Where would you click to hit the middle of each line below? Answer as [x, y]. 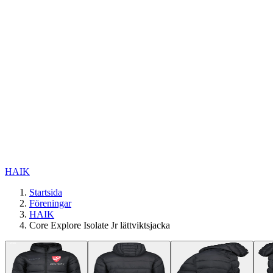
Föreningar [50, 203]
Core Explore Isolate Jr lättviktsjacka [100, 225]
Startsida [46, 192]
